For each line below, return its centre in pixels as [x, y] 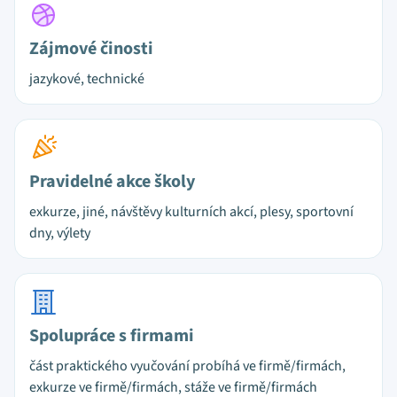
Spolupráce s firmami [112, 336]
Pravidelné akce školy [112, 182]
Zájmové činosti [91, 49]
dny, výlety [60, 233]
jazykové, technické [87, 79]
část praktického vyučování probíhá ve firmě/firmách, [187, 366]
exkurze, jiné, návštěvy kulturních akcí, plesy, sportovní [191, 212]
